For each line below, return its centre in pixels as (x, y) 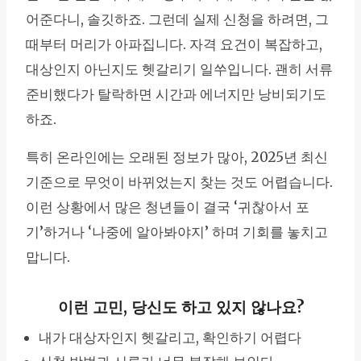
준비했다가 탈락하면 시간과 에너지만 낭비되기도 (176, 94)
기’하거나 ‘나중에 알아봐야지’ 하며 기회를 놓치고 (177, 232)
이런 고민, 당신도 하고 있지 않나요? (180, 307)
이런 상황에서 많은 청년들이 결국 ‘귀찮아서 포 (168, 207)
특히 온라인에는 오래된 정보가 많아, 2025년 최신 (177, 157)
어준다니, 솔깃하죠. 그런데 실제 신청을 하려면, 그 (177, 19)
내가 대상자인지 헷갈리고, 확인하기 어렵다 (170, 338)
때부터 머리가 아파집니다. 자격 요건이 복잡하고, (174, 44)
